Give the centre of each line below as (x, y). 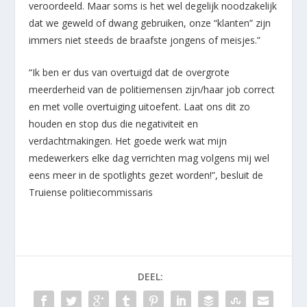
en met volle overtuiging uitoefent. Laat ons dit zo (140, 107)
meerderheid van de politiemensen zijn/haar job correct (152, 90)
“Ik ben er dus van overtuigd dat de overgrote (130, 73)
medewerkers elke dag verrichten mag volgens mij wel (149, 158)
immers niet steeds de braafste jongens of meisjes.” (145, 40)
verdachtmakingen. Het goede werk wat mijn (128, 141)
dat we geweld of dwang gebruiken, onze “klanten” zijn (150, 23)
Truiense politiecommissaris (91, 193)
